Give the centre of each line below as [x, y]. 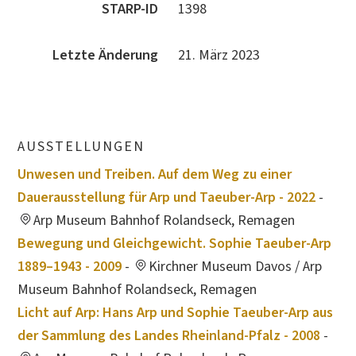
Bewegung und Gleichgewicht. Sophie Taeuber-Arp [175, 243]
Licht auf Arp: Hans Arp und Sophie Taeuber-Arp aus [176, 312]
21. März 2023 [219, 55]
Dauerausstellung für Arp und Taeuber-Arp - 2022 [167, 197]
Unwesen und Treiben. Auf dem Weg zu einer [155, 174]
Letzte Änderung [105, 55]
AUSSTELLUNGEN [81, 146]
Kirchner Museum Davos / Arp [236, 266]
